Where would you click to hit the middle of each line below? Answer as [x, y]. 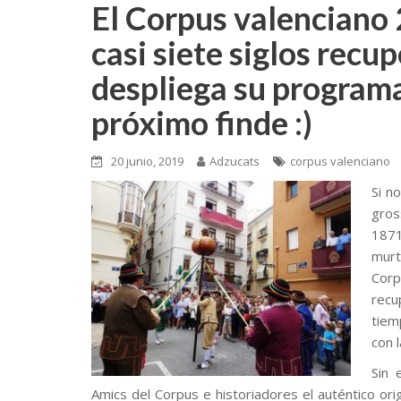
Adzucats [235, 161]
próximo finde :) [202, 123]
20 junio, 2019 [147, 161]
